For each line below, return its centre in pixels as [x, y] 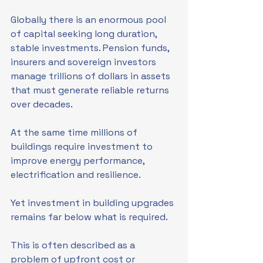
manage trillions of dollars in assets [92, 76]
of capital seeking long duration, [85, 34]
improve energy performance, [79, 161]
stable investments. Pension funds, [91, 48]
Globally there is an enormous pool [90, 20]
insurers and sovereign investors [85, 62]
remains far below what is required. [89, 217]
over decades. [42, 104]
